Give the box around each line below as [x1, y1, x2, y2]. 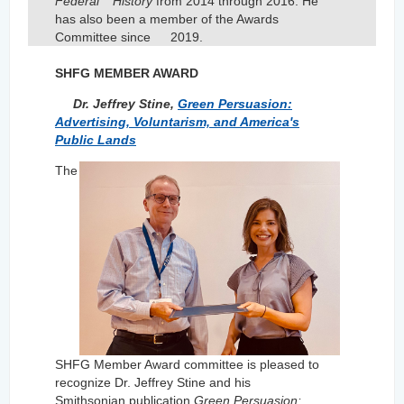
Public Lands [55, 133, 136, 148]
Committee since [55, 30, 154, 45]
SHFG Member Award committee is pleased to [55, 356, 319, 372]
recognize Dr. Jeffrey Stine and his [55, 374, 251, 390]
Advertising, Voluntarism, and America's [55, 115, 299, 130]
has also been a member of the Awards [55, 12, 279, 27]
